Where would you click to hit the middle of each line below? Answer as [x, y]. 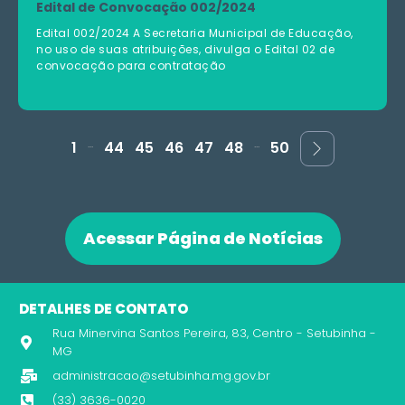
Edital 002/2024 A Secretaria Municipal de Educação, [195, 33]
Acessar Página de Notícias [202, 239]
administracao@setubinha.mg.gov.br [161, 376]
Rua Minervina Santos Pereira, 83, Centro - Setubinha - [214, 334]
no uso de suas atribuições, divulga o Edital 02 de [185, 50]
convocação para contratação [131, 66]
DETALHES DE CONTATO [104, 309]
